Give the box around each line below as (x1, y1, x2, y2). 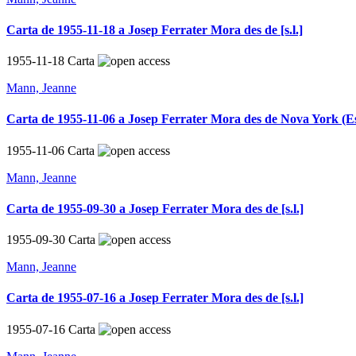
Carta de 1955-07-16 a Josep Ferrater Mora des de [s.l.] (6, 291, 304, 305)
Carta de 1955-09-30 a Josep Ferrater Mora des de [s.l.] (6, 201, 304, 215)
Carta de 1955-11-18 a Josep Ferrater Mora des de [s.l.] (6, 22, 303, 37)
